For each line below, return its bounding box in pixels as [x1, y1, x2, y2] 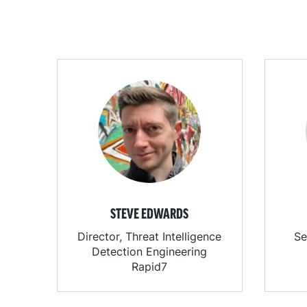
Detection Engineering [92, 245, 208, 259]
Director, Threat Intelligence [77, 230, 222, 244]
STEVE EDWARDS [110, 208, 189, 222]
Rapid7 [132, 260, 168, 274]
